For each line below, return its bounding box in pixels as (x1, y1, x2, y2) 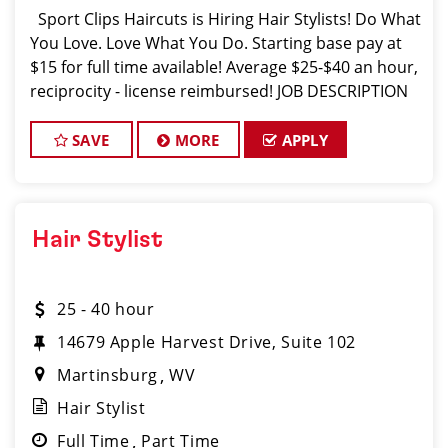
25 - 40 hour (57, 298, 155, 320)
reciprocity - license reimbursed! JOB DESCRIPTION (30, 80, 408, 102)
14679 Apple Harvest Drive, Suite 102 (57, 331, 357, 353)
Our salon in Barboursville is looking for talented (30, 104, 394, 126)
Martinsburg (57, 364, 159, 386)
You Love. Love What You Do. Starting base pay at (30, 32, 402, 54)
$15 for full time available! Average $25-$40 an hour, (30, 56, 418, 78)
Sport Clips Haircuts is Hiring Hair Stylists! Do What (30, 8, 421, 30)
